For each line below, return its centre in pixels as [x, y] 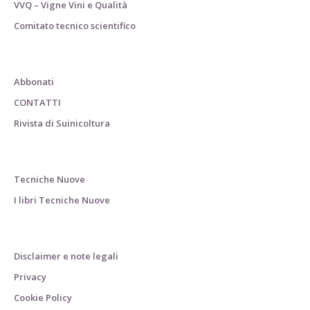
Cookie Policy [43, 297]
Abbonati [34, 81]
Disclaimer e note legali [66, 256]
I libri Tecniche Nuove [62, 200]
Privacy [30, 276]
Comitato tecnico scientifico [75, 25]
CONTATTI [37, 102]
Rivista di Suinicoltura [62, 123]
